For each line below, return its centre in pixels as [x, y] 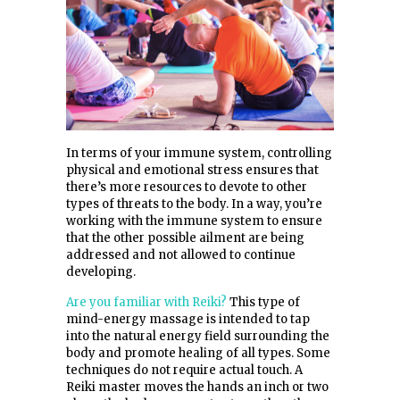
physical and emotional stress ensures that [192, 171]
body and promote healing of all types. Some [198, 354]
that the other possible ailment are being [185, 238]
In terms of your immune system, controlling [199, 154]
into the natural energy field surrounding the [198, 337]
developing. [101, 272]
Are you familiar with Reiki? [146, 303]
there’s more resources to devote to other [187, 187]
